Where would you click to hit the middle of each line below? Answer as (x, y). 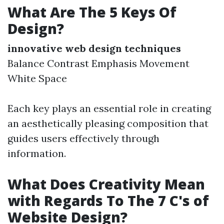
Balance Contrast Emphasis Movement (98, 63)
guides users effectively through (83, 138)
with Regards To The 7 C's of (108, 201)
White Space (37, 78)
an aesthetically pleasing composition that (108, 123)
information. (37, 153)
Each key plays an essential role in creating (109, 108)
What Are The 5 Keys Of (92, 12)
